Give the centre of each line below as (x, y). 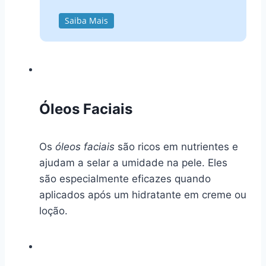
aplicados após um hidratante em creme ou (143, 194)
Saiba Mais (87, 20)
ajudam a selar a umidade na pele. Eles (133, 162)
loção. (53, 210)
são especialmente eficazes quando (125, 178)
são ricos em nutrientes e (176, 146)
